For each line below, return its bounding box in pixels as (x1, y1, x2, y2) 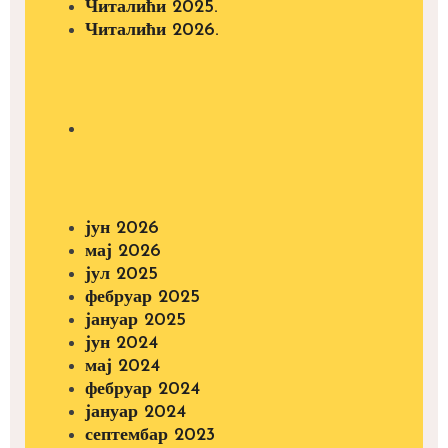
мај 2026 (85, 241, 161, 261)
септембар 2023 (85, 425, 215, 445)
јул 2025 (85, 264, 158, 284)
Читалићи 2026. (85, 20, 219, 40)
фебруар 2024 (85, 379, 200, 399)
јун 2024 (85, 333, 158, 353)
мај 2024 (85, 356, 160, 376)
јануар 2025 (85, 310, 186, 330)
